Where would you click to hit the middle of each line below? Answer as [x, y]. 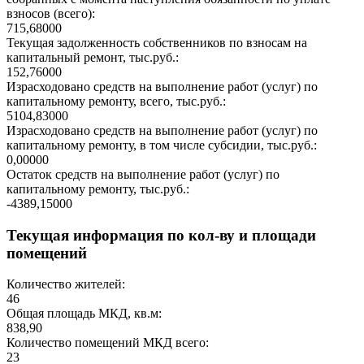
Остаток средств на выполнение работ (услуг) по [143, 175]
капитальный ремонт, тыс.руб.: [93, 58]
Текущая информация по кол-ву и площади [161, 235]
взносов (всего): [51, 14]
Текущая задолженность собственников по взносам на [157, 43]
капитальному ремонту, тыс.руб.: [98, 189]
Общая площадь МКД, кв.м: [84, 314]
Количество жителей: [66, 284]
